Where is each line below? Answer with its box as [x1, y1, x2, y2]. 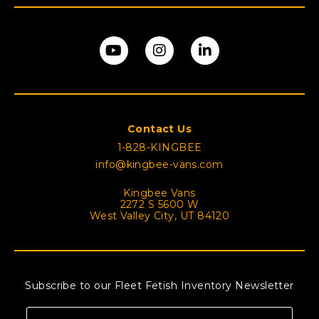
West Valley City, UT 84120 [89, 209, 230, 222]
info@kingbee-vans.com [95, 157, 224, 171]
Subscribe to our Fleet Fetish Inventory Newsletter [25, 278, 294, 292]
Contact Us [127, 122, 192, 135]
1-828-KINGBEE [117, 140, 202, 154]
